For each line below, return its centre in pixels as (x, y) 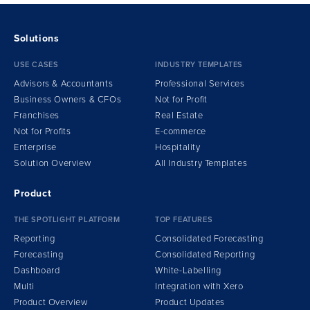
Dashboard (37, 270)
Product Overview (51, 302)
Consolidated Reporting (205, 254)
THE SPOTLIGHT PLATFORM (67, 219)
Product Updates (190, 302)
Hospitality (178, 147)
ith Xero (227, 286)
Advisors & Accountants (64, 83)
